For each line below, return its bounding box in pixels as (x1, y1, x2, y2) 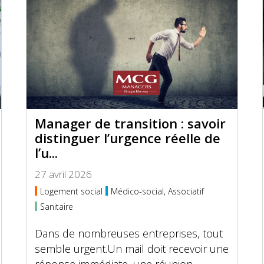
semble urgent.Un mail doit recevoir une (34, 242, 229, 256)
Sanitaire (39, 201, 73, 212)
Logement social (39, 186, 103, 197)
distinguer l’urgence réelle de (34, 129, 220, 147)
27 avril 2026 (34, 167, 92, 181)
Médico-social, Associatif (110, 186, 204, 197)
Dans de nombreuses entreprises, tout (34, 226, 223, 240)
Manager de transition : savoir (34, 114, 226, 132)
